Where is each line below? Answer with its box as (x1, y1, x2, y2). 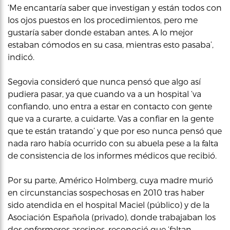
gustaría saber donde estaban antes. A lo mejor (8, 27, 193, 37)
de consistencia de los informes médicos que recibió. (8, 150, 217, 160)
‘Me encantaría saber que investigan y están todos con (8, 3, 222, 12)
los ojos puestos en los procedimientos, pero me (8, 15, 198, 25)
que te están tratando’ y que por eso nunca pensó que (8, 126, 222, 136)
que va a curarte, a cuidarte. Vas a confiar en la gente (8, 113, 214, 123)
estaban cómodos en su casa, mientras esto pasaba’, (8, 40, 214, 49)
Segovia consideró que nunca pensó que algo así (8, 76, 201, 86)
